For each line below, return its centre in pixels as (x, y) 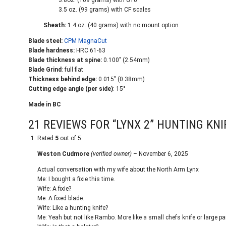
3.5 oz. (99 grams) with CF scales (105, 10)
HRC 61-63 (90, 50)
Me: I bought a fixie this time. (76, 179)
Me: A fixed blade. (61, 198)
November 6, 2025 (163, 154)
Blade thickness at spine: (65, 60)
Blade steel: (46, 41)
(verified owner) (111, 154)
